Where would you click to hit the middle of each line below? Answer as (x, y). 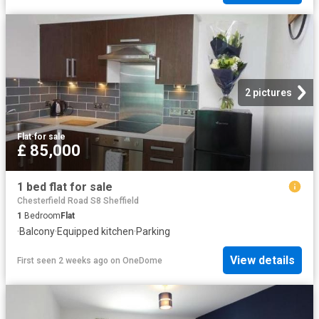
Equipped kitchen (95, 231)
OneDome (142, 260)
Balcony (37, 231)
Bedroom (41, 216)
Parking (153, 231)
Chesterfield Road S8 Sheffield (78, 201)
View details (262, 261)
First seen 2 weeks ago (63, 260)
